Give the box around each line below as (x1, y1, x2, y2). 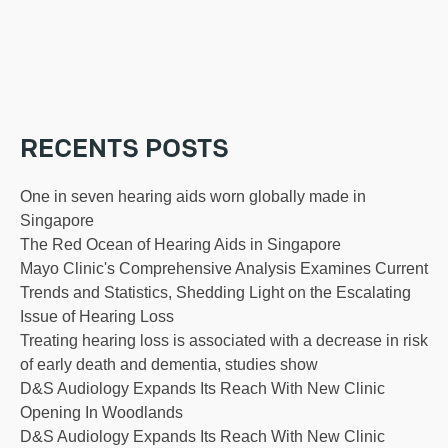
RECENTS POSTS (20, 137, 229, 165)
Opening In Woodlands (20, 404, 183, 422)
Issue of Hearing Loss (20, 308, 174, 326)
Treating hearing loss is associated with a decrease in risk (20, 332, 428, 350)
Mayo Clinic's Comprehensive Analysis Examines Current (20, 260, 428, 278)
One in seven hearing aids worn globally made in (20, 188, 366, 206)
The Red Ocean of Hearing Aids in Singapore (20, 236, 341, 254)
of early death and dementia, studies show (20, 356, 318, 374)
